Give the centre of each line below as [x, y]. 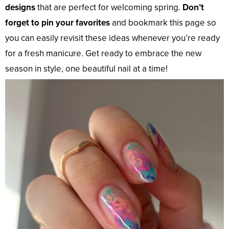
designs [20, 8]
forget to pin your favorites [58, 23]
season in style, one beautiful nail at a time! [86, 69]
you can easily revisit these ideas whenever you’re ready [112, 38]
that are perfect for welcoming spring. [109, 8]
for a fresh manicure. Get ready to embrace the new [103, 54]
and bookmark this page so [163, 23]
